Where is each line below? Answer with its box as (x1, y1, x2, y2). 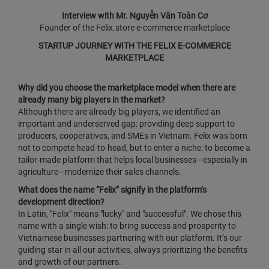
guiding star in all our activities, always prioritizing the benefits (18, 245, 247, 255)
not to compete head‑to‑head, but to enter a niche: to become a (18, 143, 250, 153)
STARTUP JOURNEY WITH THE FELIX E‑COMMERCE (38, 41, 231, 50)
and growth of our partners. (18, 257, 121, 267)
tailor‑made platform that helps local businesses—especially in (18, 155, 247, 165)
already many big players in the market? (18, 95, 165, 104)
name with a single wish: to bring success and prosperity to (18, 221, 236, 231)
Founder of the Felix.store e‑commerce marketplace (39, 23, 230, 32)
